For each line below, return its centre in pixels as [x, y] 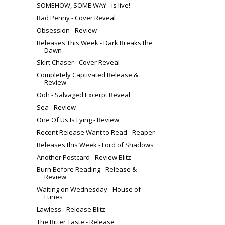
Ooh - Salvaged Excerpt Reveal [84, 95]
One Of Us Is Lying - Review [78, 120]
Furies [54, 197]
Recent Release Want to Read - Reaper [96, 132]
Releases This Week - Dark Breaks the [95, 42]
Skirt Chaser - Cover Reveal [78, 63]
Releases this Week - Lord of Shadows [95, 144]
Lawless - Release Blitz [71, 209]
